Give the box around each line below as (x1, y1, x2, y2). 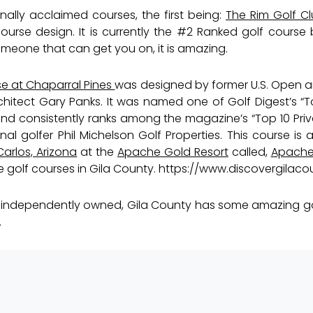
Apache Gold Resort (117, 143, 228, 160)
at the (77, 143, 117, 160)
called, (228, 143, 271, 160)
